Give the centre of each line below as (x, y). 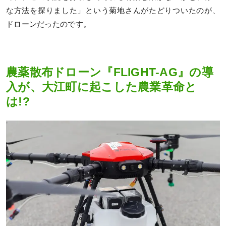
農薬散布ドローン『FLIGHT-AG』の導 (110, 73)
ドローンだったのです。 (49, 24)
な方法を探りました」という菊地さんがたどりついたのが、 (113, 10)
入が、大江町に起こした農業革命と (102, 87)
